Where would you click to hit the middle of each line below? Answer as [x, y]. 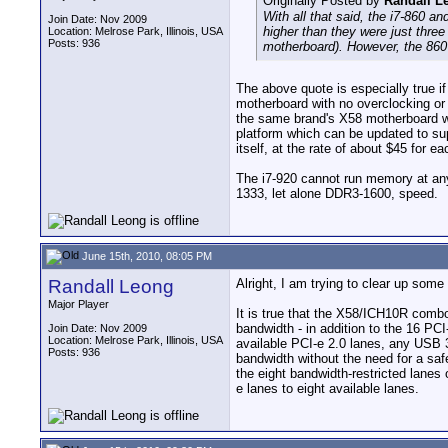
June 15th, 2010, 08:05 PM [145, 255]
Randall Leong [111, 286]
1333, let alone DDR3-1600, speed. [337, 193]
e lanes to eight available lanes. [327, 388]
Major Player [78, 304]
